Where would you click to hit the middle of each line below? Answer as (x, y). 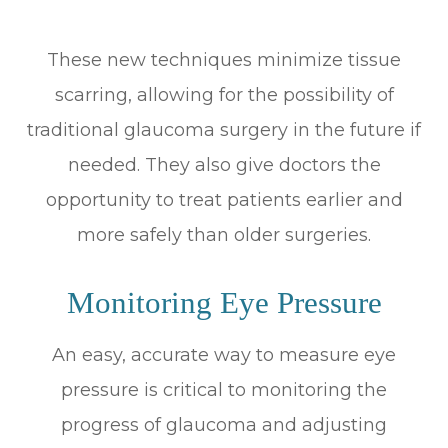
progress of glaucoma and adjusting (224, 424)
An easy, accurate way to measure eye (224, 354)
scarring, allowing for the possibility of (224, 94)
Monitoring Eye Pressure (224, 302)
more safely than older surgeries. (224, 234)
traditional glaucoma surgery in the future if (224, 129)
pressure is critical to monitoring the (224, 389)
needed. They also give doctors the (224, 164)
